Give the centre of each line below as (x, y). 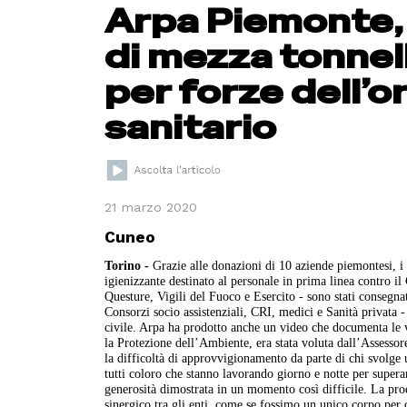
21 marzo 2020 (151, 208)
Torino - (129, 266)
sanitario (191, 127)
